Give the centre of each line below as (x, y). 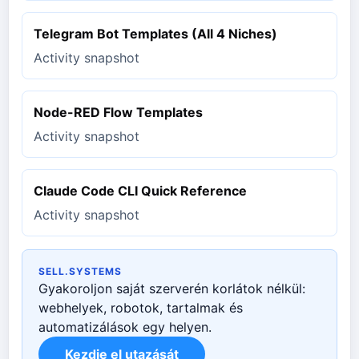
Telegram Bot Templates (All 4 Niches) (155, 33)
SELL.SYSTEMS (80, 271)
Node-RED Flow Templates (118, 112)
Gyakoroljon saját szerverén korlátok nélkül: (172, 288)
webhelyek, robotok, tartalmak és (141, 307)
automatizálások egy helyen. (125, 327)
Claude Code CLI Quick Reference (140, 190)
